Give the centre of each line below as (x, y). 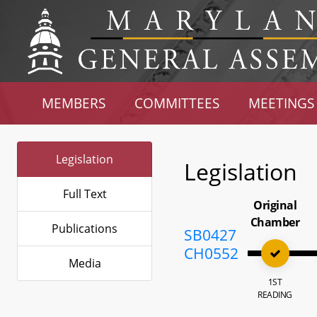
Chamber (275, 222)
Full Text (85, 194)
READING (275, 295)
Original (275, 205)
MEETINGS (281, 103)
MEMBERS (74, 103)
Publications (85, 229)
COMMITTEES (177, 103)
